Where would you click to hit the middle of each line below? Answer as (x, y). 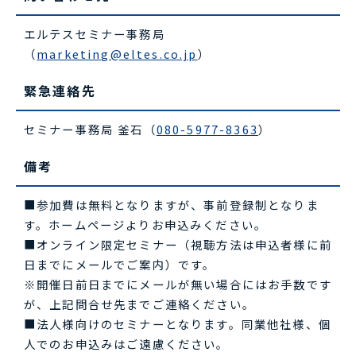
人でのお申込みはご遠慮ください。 (127, 344)
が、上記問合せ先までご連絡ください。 (139, 304)
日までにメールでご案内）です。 (120, 265)
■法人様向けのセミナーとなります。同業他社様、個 (178, 324)
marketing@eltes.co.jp (117, 54)
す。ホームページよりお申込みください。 (146, 225)
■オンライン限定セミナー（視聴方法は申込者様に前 (178, 245)
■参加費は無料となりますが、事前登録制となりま (172, 205)
